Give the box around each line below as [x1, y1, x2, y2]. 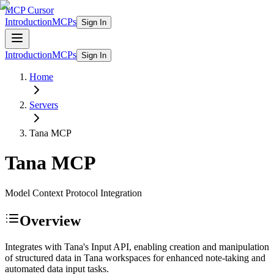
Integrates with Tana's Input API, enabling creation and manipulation [5, 241, 269, 252]
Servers [29, 100, 58, 110]
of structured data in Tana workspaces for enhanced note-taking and [5, 252, 265, 263]
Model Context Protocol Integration [5, 187, 142, 198]
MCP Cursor [5, 5, 54, 15]
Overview [20, 212, 81, 229]
